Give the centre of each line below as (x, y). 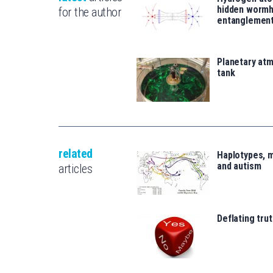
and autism (239, 166)
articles (75, 168)
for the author (90, 12)
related (76, 153)
